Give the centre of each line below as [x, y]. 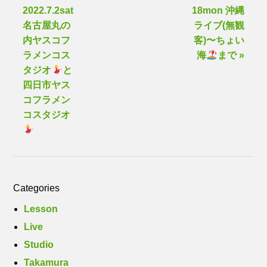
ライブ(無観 [219, 25]
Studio [39, 245]
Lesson [41, 209]
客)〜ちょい [219, 40]
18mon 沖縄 [218, 10]
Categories [37, 188]
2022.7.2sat [48, 10]
